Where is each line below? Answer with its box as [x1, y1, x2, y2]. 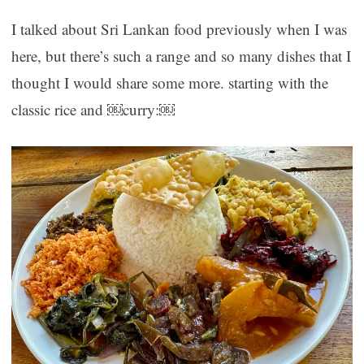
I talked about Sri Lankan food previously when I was [11, 19, 347, 40]
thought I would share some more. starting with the [11, 72, 328, 93]
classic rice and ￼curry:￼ [11, 99, 175, 120]
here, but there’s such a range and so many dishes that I [11, 45, 351, 67]
